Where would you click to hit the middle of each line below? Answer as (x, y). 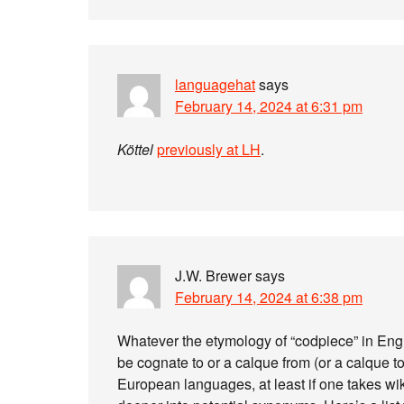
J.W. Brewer (213, 275)
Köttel (135, 149)
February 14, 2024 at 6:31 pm (269, 106)
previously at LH (209, 149)
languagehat (215, 84)
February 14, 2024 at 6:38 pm (269, 297)
